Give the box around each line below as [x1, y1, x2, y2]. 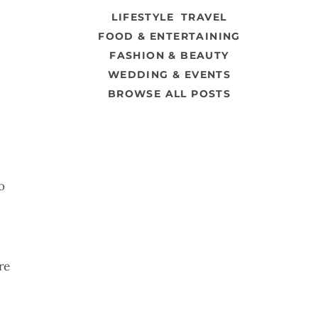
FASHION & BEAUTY [109, 48, 229, 62]
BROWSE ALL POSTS [107, 87, 231, 100]
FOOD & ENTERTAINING [98, 29, 241, 43]
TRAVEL [181, 10, 227, 23]
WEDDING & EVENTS [107, 67, 231, 81]
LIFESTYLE [111, 10, 175, 23]
